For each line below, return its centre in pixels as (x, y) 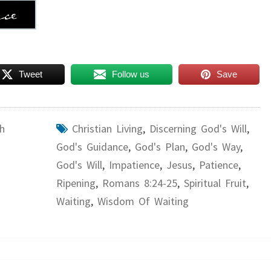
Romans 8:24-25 (139, 183)
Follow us (131, 74)
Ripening (76, 183)
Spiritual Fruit (215, 183)
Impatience (134, 165)
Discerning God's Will (198, 129)
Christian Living (107, 129)
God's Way (216, 147)
